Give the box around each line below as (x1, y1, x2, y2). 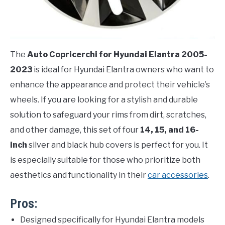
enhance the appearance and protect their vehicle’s (10, 79, 210, 89)
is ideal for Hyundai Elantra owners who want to (32, 64, 214, 74)
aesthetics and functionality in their (10, 170, 148, 180)
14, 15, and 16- (140, 125, 199, 135)
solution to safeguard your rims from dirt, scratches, (10, 109, 206, 120)
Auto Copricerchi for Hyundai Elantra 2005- (27, 49, 207, 59)
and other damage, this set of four (10, 125, 140, 135)
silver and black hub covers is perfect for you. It (27, 140, 208, 150)
